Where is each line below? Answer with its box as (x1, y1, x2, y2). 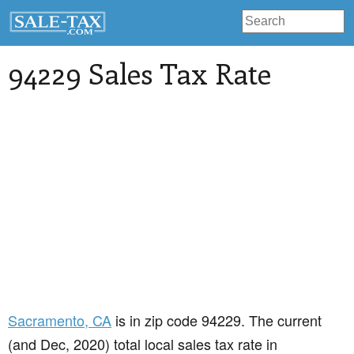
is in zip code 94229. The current (111, 310, 322, 331)
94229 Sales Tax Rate (8, 54, 271, 92)
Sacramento (8, 310, 85, 331)
